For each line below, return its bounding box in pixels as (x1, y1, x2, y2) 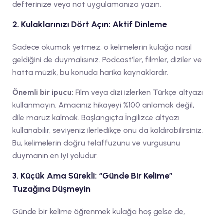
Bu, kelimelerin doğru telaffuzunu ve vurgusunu (12, 138, 180, 147)
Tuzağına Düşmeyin (12, 183, 91, 194)
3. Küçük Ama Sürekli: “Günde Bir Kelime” (12, 170, 173, 181)
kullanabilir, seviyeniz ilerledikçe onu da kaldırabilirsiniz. (12, 125, 203, 135)
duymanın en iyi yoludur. (12, 150, 98, 160)
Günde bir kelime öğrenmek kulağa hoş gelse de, (12, 206, 185, 216)
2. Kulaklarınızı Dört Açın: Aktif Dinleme (12, 18, 167, 30)
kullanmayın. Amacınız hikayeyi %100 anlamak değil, (12, 100, 194, 109)
